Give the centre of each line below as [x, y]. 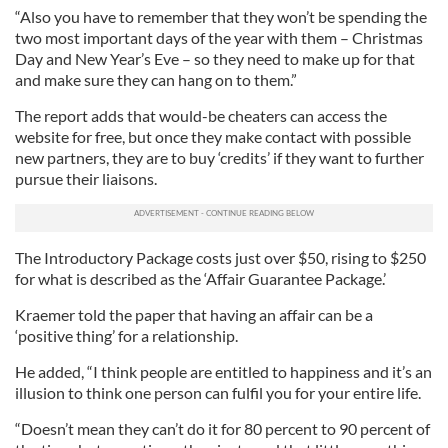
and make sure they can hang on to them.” [156, 79]
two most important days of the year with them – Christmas [219, 37]
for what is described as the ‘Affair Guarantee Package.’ [200, 278]
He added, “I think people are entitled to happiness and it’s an [223, 371]
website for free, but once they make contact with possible [213, 136]
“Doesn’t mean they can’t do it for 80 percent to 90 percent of [222, 428]
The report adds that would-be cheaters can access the [201, 115]
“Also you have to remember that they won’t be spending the [221, 16]
